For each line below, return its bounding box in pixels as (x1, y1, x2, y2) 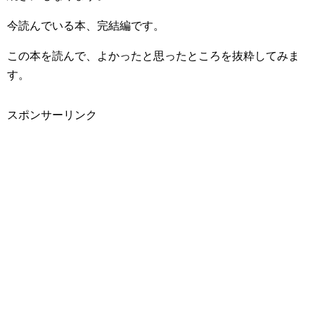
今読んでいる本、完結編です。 (7, 20, 165, 32)
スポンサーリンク (7, 109, 97, 122)
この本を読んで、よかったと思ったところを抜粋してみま (7, 50, 300, 63)
